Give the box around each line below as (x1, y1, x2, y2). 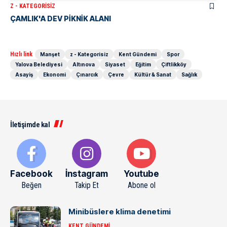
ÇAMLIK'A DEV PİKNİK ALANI (10, 14, 111, 23)
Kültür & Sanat (134, 71, 171, 78)
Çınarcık (76, 71, 98, 78)
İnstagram (65, 169, 108, 179)
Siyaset (105, 61, 125, 67)
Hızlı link (10, 51, 32, 58)
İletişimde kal (10, 120, 50, 129)
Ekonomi (43, 71, 66, 78)
